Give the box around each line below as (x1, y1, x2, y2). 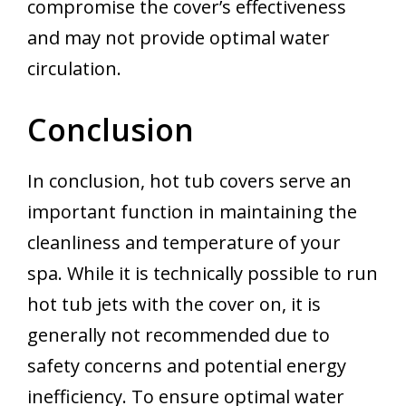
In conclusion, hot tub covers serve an (27, 169, 352, 194)
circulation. (27, 56, 121, 82)
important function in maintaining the (27, 199, 357, 225)
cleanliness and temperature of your (27, 230, 341, 256)
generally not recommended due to (27, 323, 330, 348)
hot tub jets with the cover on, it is (27, 292, 321, 317)
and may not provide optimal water (27, 25, 330, 51)
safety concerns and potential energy (27, 353, 346, 379)
